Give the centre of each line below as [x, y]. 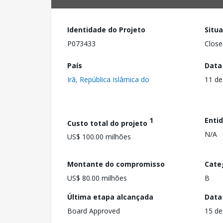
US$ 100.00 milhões [99, 137]
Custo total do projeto [108, 123]
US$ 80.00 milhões [97, 178]
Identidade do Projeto [106, 30]
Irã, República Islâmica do [108, 79]
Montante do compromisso [116, 164]
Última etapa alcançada [110, 197]
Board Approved [94, 211]
